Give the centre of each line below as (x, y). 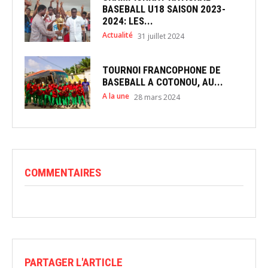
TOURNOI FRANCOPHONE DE (161, 70)
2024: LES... (127, 21)
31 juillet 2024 (161, 36)
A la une (115, 96)
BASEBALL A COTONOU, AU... (162, 82)
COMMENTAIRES (63, 173)
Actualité (117, 35)
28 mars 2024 (157, 97)
